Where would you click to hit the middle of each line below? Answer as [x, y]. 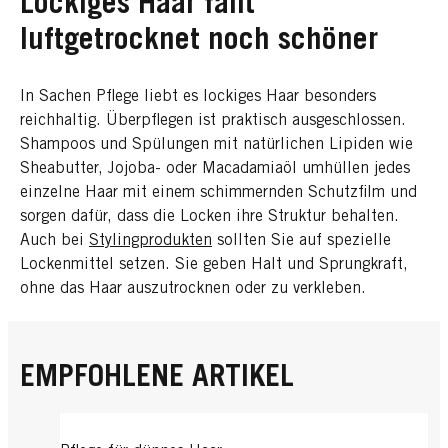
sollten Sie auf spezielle [301, 240]
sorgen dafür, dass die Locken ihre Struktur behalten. [209, 216]
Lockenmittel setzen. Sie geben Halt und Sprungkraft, [214, 264]
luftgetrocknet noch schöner [199, 41]
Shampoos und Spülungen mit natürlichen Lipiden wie [216, 144]
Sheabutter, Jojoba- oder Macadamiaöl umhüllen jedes [215, 168]
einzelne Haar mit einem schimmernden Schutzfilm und [218, 192]
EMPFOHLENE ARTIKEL [157, 378]
